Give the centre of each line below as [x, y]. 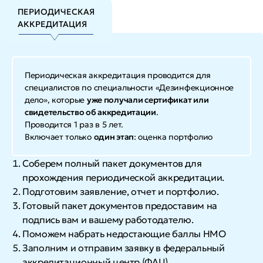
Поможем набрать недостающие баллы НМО [124, 234]
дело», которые [56, 100]
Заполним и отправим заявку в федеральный [124, 248]
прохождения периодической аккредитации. [123, 177]
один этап [114, 137]
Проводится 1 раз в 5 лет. [74, 124]
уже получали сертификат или [148, 100]
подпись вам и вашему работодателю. [108, 220]
